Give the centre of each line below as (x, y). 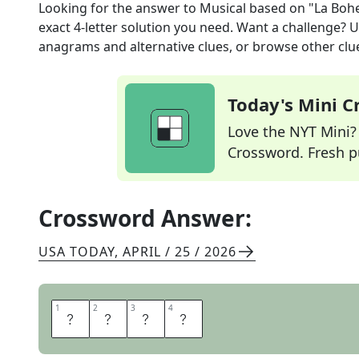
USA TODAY (77, 252)
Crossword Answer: (145, 218)
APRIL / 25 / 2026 (179, 252)
